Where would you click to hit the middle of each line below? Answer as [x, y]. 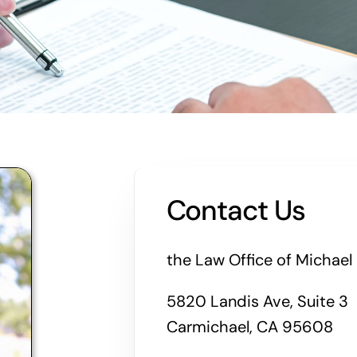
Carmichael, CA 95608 [249, 327]
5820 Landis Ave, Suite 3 [257, 302]
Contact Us [236, 211]
